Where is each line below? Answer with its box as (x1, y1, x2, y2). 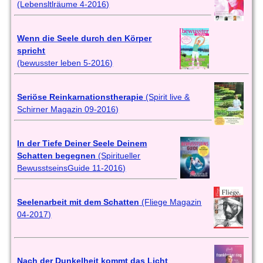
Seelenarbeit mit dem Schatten (17, 197, 140, 207)
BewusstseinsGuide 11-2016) (17, 163, 126, 173)
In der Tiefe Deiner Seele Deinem (17, 139, 147, 149)
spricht (17, 46, 46, 56)
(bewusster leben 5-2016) (17, 58, 113, 68)
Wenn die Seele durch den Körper (17, 33, 152, 43)
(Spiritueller (96, 151, 141, 161)
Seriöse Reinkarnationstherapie (17, 92, 144, 102)
